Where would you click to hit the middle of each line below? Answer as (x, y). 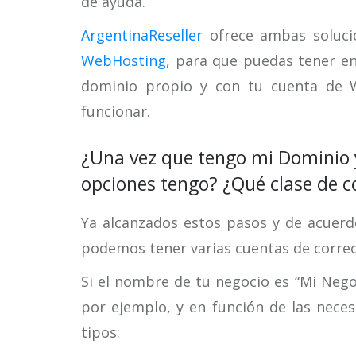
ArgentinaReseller (142, 35)
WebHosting (124, 60)
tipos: (101, 332)
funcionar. (116, 111)
